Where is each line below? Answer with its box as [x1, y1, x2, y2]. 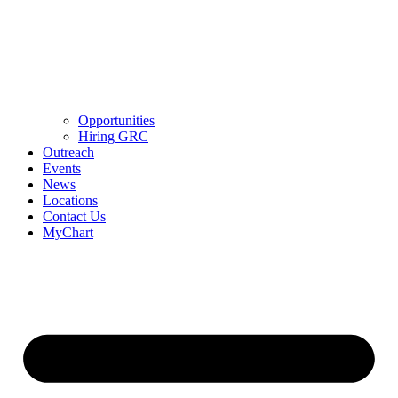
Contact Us [43, 208, 106, 224]
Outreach [43, 144, 94, 160]
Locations [43, 192, 98, 208]
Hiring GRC [78, 128, 148, 144]
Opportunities [78, 112, 155, 128]
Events [43, 160, 81, 176]
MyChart [43, 224, 93, 240]
